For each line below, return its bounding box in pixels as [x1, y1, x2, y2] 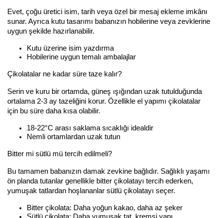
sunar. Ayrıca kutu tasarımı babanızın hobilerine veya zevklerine [7, 18, 210, 25]
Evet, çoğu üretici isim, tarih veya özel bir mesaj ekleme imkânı [7, 8, 207, 16]
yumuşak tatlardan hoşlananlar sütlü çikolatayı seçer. [7, 187, 175, 195]
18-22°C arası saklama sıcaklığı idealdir [27, 124, 153, 132]
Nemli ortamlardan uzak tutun [27, 133, 120, 141]
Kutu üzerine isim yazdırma [27, 44, 114, 52]
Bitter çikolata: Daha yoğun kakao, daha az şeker [27, 204, 182, 212]
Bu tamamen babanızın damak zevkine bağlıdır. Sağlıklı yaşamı [7, 167, 210, 175]
